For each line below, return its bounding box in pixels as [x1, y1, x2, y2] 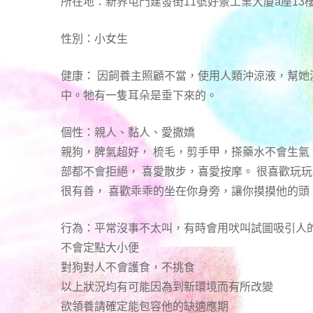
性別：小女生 [61, 33, 128, 45]
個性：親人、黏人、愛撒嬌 [61, 126, 195, 139]
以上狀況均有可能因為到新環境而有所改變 [61, 281, 273, 293]
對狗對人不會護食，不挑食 [61, 261, 195, 274]
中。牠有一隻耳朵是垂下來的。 [61, 89, 217, 102]
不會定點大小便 [61, 242, 139, 254]
